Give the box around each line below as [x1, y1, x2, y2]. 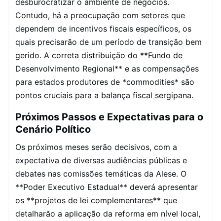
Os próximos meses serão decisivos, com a [15, 142, 177, 152]
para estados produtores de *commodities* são [15, 77, 194, 87]
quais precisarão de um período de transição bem [15, 37, 202, 47]
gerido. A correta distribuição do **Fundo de [15, 50, 183, 60]
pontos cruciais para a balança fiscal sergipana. [15, 90, 193, 100]
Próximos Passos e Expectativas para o [15, 111, 203, 123]
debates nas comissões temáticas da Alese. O [15, 169, 186, 179]
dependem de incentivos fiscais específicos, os [15, 24, 191, 34]
